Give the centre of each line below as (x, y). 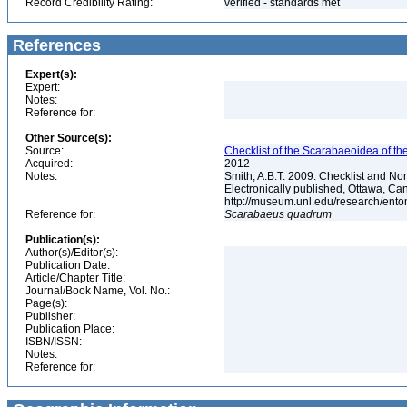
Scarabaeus (254, 214)
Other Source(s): (69, 138)
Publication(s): (63, 240)
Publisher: (50, 316)
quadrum (309, 214)
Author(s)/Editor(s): (72, 253)
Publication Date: (68, 265)
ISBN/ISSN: (54, 342)
